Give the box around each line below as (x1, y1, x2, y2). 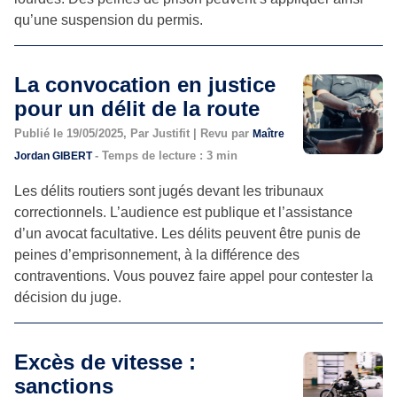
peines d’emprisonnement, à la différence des (14, 246, 300, 262)
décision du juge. (14, 289, 121, 305)
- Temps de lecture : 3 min (95, 148, 237, 162)
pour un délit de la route (14, 96, 260, 121)
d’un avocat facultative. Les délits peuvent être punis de (14, 225, 361, 241)
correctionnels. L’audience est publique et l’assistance (14, 204, 353, 220)
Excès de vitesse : (14, 349, 196, 374)
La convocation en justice (14, 72, 276, 97)
